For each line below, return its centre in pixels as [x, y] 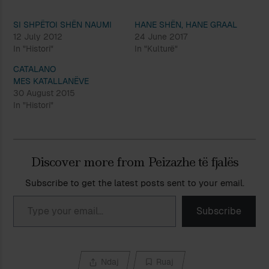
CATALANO [35, 69]
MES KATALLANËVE [51, 81]
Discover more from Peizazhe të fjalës [134, 162]
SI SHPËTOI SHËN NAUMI [63, 25]
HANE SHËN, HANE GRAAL [186, 25]
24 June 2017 [161, 37]
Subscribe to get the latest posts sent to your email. [134, 183]
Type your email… [29, 195]
